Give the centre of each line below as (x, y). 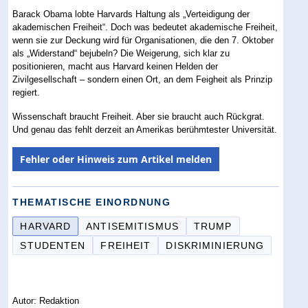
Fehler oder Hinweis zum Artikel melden (116, 159)
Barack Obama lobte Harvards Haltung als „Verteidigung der (131, 14)
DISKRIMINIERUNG (215, 246)
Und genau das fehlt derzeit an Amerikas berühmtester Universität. (145, 130)
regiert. (26, 93)
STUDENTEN (53, 246)
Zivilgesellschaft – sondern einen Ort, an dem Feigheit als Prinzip (143, 80)
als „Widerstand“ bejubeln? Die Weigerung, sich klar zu (121, 54)
